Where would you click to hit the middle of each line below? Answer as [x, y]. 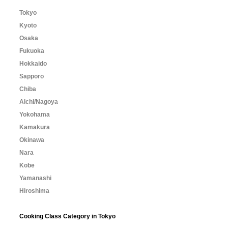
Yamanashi [35, 178]
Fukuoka [32, 51]
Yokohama [35, 115]
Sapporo [32, 76]
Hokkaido [33, 64]
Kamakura [35, 127]
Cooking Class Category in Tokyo [67, 216]
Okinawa [32, 140]
